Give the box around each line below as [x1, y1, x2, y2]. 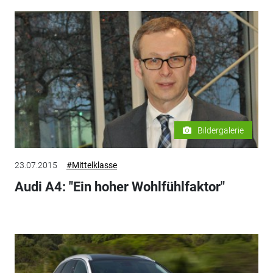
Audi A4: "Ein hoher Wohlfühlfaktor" [14, 179, 225, 194]
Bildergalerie [197, 125, 244, 135]
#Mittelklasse [66, 160, 117, 170]
